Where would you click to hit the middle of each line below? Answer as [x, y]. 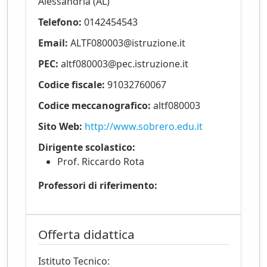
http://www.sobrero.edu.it [144, 127]
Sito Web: [60, 127]
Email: [53, 43]
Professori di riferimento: [98, 186]
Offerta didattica [86, 235]
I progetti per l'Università [69, 49]
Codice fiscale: [72, 85]
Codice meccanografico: [94, 106]
